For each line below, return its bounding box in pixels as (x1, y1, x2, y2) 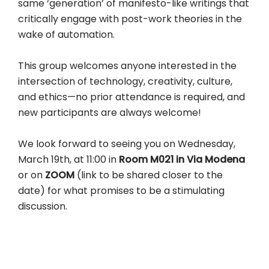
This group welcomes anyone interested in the (18, 59, 237, 73)
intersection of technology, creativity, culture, (18, 74, 232, 88)
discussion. (18, 199, 67, 213)
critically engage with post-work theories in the (18, 12, 242, 26)
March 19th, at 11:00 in (18, 153, 119, 166)
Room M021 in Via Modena (119, 153, 245, 166)
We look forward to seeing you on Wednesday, (18, 137, 235, 151)
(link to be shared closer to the (74, 168, 223, 182)
